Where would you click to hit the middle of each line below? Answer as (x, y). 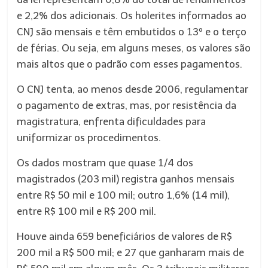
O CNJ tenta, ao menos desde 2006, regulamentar (133, 89)
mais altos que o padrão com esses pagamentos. (130, 64)
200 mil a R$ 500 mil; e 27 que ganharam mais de (131, 252)
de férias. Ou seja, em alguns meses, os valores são (134, 48)
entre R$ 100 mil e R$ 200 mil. (87, 211)
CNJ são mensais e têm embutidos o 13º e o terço (132, 32)
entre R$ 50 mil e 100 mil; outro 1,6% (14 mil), (124, 195)
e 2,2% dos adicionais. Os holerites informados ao (132, 16)
